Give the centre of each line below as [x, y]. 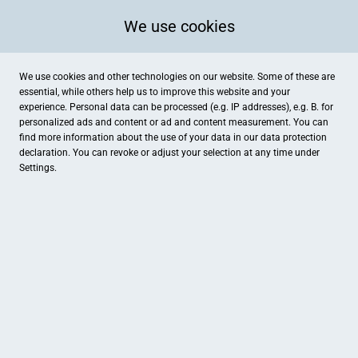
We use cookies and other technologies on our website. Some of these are [177, 77]
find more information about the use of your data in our [140, 137]
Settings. [38, 168]
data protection [294, 137]
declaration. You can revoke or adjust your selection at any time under [169, 153]
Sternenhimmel [63, 326]
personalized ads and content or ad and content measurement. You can [174, 122]
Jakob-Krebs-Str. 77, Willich [91, 344]
